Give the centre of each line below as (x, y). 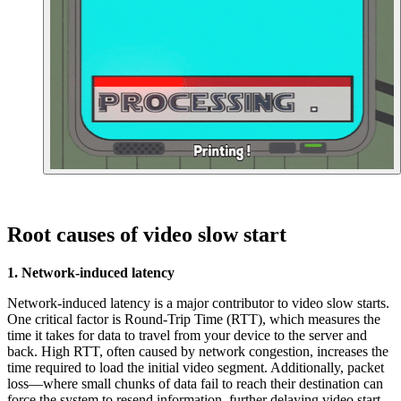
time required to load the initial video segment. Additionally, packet (196, 367)
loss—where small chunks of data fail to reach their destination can (195, 383)
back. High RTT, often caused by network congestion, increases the (198, 351)
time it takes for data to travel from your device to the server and (187, 335)
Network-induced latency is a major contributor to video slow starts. (198, 303)
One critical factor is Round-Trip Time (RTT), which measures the (194, 319)
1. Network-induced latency (91, 272)
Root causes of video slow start (147, 234)
